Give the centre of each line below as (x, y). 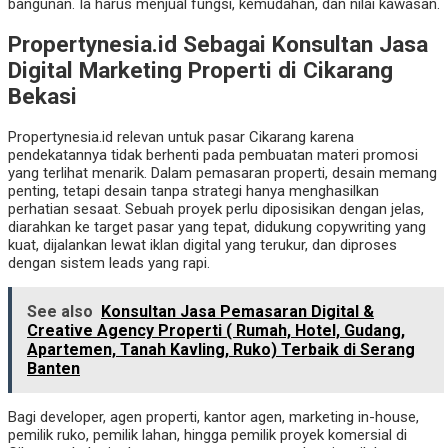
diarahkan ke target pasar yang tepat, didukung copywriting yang (217, 227)
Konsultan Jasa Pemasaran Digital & (237, 312)
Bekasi (42, 96)
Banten (53, 369)
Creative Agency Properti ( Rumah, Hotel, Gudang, (216, 331)
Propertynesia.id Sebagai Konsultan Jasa (218, 44)
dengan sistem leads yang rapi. (109, 263)
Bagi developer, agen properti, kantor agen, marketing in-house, (213, 417)
